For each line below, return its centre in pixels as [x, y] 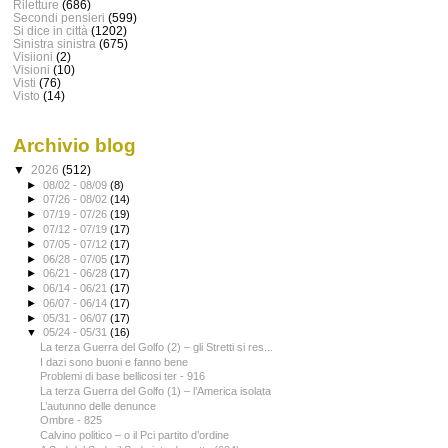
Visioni [31, 69]
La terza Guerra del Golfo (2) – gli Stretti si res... [157, 347]
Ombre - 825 [71, 420]
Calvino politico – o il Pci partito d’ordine [135, 434]
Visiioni [33, 56]
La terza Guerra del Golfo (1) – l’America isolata [156, 391]
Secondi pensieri [59, 17]
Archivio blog [74, 145]
